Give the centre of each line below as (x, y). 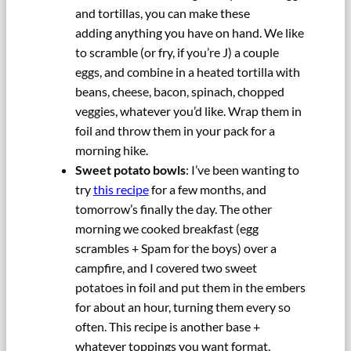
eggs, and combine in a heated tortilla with (188, 72)
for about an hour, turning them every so (183, 307)
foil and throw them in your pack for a (175, 131)
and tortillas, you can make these (163, 13)
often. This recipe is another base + (168, 327)
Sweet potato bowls (130, 170)
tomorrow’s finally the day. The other (174, 209)
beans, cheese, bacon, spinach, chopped (180, 92)
